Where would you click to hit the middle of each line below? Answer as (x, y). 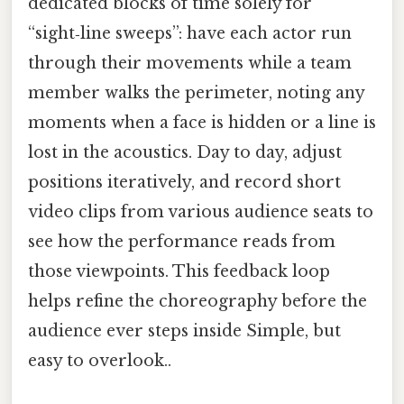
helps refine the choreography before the (197, 302)
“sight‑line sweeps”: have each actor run (190, 34)
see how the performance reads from (182, 242)
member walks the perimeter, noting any (196, 93)
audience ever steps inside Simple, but (184, 331)
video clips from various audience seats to (201, 212)
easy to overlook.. (100, 361)
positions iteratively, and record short (184, 183)
